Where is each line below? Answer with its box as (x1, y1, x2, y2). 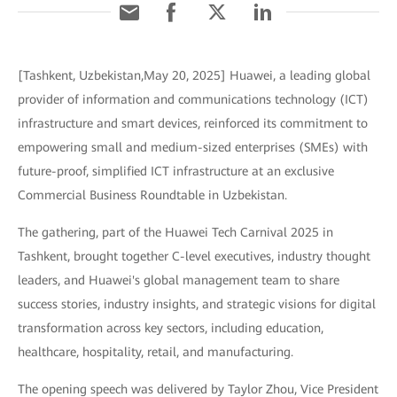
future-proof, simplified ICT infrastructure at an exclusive (18, 164, 334, 178)
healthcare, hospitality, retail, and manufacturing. (18, 345, 293, 359)
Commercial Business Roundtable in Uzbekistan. (18, 188, 287, 202)
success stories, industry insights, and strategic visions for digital (18, 297, 376, 311)
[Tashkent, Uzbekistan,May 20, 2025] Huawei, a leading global (18, 68, 370, 82)
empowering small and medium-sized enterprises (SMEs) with (18, 140, 368, 154)
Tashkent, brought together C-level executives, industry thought (18, 249, 370, 263)
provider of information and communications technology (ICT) (18, 92, 369, 106)
